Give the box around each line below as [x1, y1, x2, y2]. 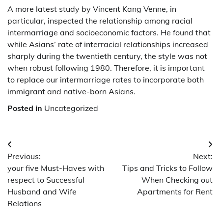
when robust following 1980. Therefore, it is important [7, 62, 205, 73]
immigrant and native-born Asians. [7, 86, 136, 96]
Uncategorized [44, 103, 98, 113]
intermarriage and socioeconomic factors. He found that [7, 27, 211, 37]
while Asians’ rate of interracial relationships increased [7, 39, 208, 49]
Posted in [7, 103, 44, 113]
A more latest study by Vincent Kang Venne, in [7, 3, 176, 14]
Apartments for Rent [137, 186, 213, 196]
